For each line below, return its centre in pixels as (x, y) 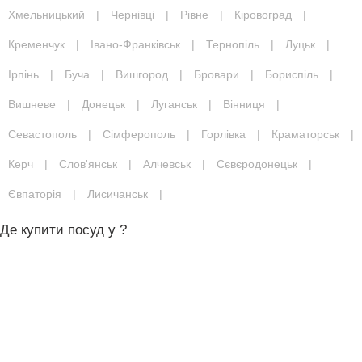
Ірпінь (23, 74)
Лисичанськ (118, 194)
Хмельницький (46, 15)
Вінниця (244, 104)
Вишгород (142, 74)
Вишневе (32, 104)
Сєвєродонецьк (257, 164)
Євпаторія (35, 194)
